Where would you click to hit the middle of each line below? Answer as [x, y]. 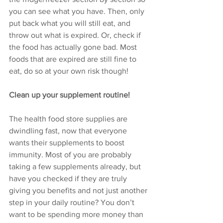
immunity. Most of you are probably [71, 155]
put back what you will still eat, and [71, 23]
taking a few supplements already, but [76, 167]
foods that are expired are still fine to [74, 59]
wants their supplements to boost [68, 143]
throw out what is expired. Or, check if [76, 35]
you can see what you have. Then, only [78, 11]
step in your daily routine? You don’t [73, 202]
